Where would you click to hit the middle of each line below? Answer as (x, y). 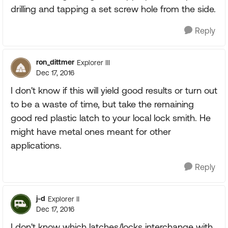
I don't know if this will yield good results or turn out (114, 90)
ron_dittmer (55, 62)
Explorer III (93, 62)
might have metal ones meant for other (91, 132)
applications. (36, 145)
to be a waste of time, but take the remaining (102, 104)
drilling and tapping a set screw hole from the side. (113, 9)
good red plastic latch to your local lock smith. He (111, 118)
